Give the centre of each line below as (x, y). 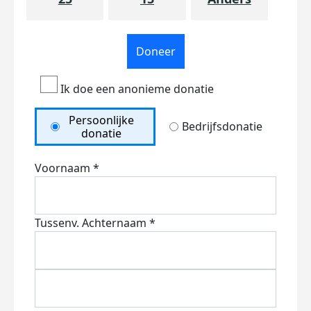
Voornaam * (67, 168)
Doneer (155, 51)
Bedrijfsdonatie (222, 126)
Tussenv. (57, 223)
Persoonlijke (101, 120)
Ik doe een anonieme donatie (136, 89)
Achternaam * (119, 223)
